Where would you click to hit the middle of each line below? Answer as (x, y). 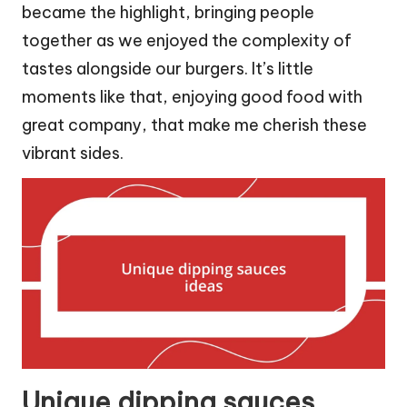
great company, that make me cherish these (194, 124)
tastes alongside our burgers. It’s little (168, 68)
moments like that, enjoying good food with (192, 96)
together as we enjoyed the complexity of (187, 40)
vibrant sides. (73, 153)
